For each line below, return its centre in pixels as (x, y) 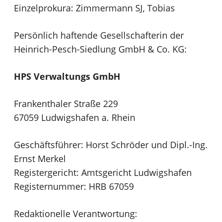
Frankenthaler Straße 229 (66, 104)
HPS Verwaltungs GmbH (67, 77)
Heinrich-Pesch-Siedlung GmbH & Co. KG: (100, 49)
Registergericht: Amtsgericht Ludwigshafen (103, 173)
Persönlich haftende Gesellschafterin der (99, 35)
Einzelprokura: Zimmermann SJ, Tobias (94, 8)
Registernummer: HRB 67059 (74, 187)
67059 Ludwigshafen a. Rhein (75, 118)
